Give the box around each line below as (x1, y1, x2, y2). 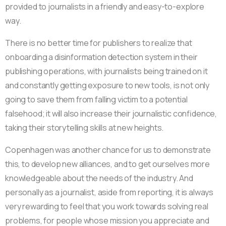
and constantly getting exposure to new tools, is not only (5, 79, 210, 91)
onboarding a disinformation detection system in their (5, 51, 198, 63)
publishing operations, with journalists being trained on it (5, 65, 208, 77)
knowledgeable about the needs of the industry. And (5, 172, 193, 184)
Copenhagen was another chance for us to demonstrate (5, 144, 211, 155)
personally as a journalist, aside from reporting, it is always (5, 186, 214, 198)
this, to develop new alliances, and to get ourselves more (5, 158, 210, 169)
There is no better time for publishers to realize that (5, 37, 192, 48)
